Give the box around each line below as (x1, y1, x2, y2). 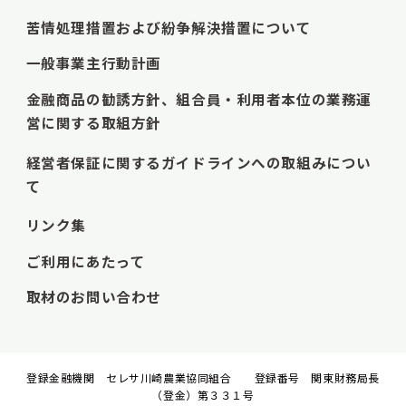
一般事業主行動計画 (25, 53, 161, 73)
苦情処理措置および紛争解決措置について (25, 16, 312, 37)
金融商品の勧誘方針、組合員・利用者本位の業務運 (25, 89, 372, 109)
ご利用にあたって (25, 250, 146, 271)
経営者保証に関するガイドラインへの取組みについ (25, 151, 372, 172)
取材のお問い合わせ (25, 286, 161, 307)
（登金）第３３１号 (151, 386, 255, 402)
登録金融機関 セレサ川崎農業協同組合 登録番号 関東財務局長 (26, 369, 380, 385)
